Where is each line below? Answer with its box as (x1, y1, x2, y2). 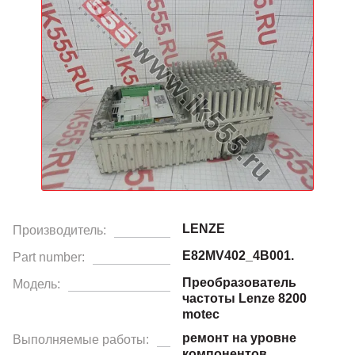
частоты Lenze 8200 (182, 291, 307, 305)
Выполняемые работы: (13, 332, 149, 346)
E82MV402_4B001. (182, 248, 294, 262)
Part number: (13, 250, 85, 264)
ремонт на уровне (182, 330, 296, 345)
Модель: (13, 277, 60, 291)
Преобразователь (182, 275, 296, 289)
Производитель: (13, 223, 106, 237)
